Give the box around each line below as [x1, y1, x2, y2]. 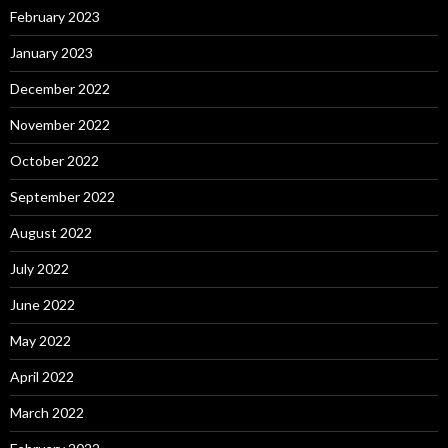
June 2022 [10, 295, 75, 313]
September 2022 [10, 187, 115, 205]
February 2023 [10, 7, 100, 25]
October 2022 [10, 151, 99, 169]
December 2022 [10, 79, 110, 97]
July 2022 [10, 259, 69, 277]
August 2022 [10, 223, 92, 241]
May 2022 [10, 331, 71, 349]
